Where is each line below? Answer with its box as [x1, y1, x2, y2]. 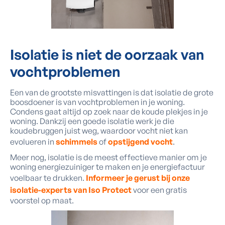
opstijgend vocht [108, 137, 173, 147]
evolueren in [10, 137, 56, 147]
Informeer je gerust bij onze [86, 173, 190, 183]
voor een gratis [132, 185, 187, 195]
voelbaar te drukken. [10, 173, 86, 183]
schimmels [56, 137, 97, 147]
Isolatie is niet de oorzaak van [10, 46, 204, 63]
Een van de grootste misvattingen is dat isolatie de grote [10, 87, 213, 97]
